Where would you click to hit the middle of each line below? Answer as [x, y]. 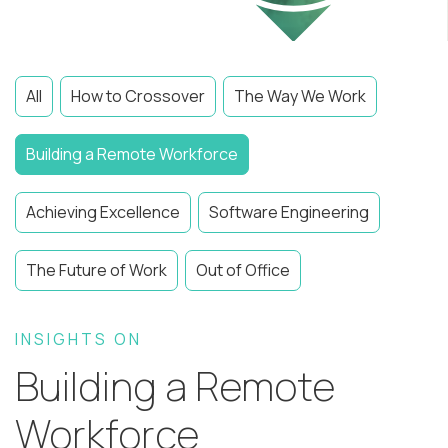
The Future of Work [96, 269]
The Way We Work [300, 95]
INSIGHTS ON [78, 338]
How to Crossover [138, 95]
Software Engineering [289, 211]
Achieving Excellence [103, 211]
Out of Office [243, 269]
